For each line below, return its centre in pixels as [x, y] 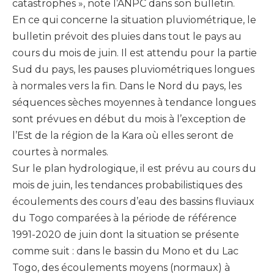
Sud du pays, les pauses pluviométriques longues [133, 70]
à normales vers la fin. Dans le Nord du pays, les [127, 86]
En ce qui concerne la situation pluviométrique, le [134, 20]
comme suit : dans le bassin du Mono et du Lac [125, 251]
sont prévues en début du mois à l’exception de [129, 119]
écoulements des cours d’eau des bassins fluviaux [133, 202]
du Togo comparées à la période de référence [124, 218]
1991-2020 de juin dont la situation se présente [126, 235]
